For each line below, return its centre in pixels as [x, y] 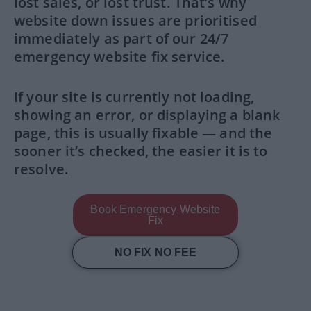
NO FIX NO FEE [155, 252]
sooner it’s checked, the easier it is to [141, 151]
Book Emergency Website [155, 209]
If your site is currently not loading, [134, 97]
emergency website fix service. [120, 57]
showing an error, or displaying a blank [147, 115]
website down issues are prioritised [135, 20]
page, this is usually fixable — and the [143, 133]
